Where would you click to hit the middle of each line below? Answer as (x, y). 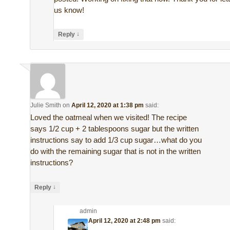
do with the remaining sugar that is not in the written (116, 151)
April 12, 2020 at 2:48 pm (125, 221)
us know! (69, 10)
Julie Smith (46, 106)
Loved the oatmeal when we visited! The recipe (109, 118)
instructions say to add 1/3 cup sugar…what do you (116, 140)
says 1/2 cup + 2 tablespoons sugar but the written (115, 129)
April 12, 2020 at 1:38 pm (108, 106)
